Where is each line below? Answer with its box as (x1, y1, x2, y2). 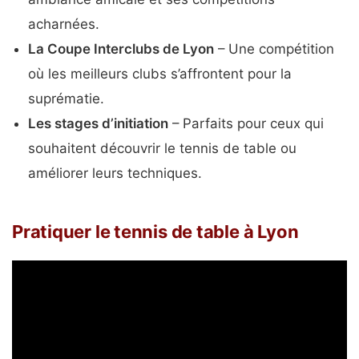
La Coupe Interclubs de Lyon (28, 40, 214, 57)
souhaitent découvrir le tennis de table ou (28, 139, 296, 156)
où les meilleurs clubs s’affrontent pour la (28, 65, 292, 82)
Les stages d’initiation (28, 115, 168, 131)
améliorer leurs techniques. (28, 164, 202, 181)
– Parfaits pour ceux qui (168, 115, 324, 131)
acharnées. (28, 15, 99, 32)
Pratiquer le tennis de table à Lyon (12, 221, 299, 243)
